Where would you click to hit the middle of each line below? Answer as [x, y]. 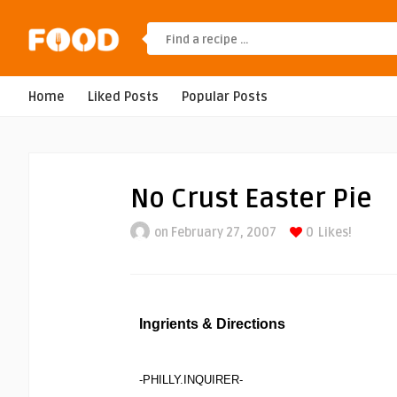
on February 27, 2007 [215, 233]
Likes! [335, 233]
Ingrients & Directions [212, 324]
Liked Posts [123, 97]
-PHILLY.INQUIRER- [191, 380]
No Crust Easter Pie [251, 199]
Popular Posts [225, 97]
